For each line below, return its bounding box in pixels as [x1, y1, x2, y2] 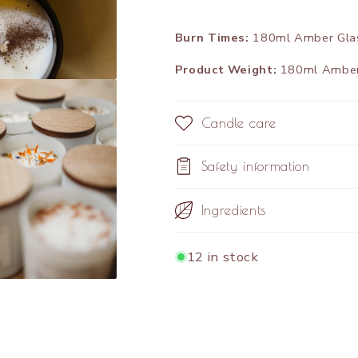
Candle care [201, 114, 277, 130]
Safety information [201, 158, 310, 174]
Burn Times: [174, 30, 249, 46]
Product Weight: [174, 61, 280, 78]
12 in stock [186, 247, 259, 266]
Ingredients [201, 201, 267, 217]
